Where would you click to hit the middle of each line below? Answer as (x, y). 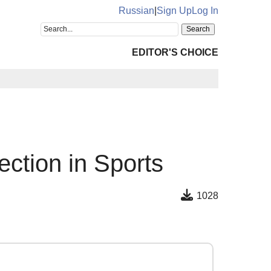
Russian (136, 11)
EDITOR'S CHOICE (175, 52)
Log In (205, 11)
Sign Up (174, 11)
